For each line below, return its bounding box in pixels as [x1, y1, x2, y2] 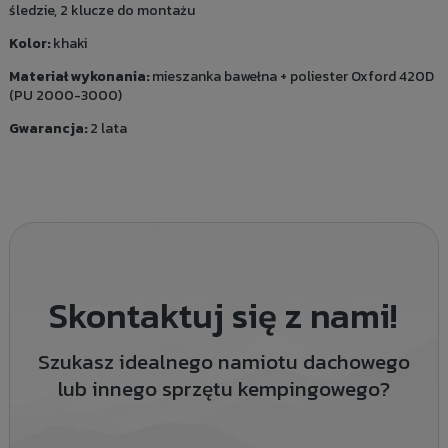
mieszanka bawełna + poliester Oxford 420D [151, 66, 434, 88]
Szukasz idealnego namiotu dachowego [37, 346, 410, 378]
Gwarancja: [8, 118, 90, 140]
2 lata [89, 118, 127, 140]
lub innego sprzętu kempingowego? [57, 373, 390, 405]
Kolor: [8, 33, 53, 55]
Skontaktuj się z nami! [49, 289, 399, 343]
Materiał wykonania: [8, 66, 152, 88]
